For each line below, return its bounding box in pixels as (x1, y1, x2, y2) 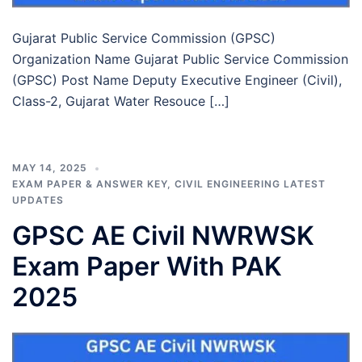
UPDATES (12, 194, 64, 207)
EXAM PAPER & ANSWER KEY (12, 178, 167, 191)
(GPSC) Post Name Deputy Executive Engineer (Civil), (12, 72, 342, 89)
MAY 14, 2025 (12, 162, 87, 175)
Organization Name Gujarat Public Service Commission (12, 51, 348, 68)
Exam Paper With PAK (12, 250, 282, 283)
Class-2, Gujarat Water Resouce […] (12, 93, 229, 110)
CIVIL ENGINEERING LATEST (175, 178, 326, 191)
